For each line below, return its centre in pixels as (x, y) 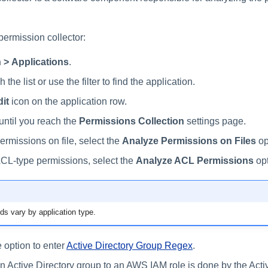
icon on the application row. (68, 101)
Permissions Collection (132, 121)
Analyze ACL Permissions (195, 160)
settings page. (215, 121)
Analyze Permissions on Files (189, 141)
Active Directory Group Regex (130, 246)
